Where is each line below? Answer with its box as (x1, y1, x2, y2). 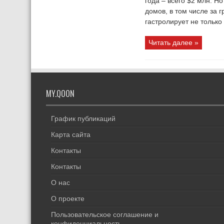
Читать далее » (148, 38, 198, 46)
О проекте (51, 194, 84, 202)
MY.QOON (46, 87, 74, 99)
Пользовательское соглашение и (51, 210, 158, 218)
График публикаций (51, 114, 115, 122)
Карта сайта (51, 130, 90, 138)
